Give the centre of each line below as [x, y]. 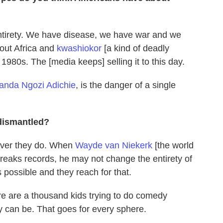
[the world [173, 145]
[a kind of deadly [135, 48]
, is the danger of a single [126, 85]
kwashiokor [79, 48]
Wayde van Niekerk [114, 145]
